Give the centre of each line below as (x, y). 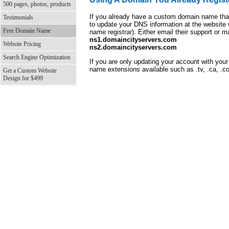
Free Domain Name (27, 31)
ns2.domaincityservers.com (133, 48)
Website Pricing (22, 44)
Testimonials (18, 17)
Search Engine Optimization (37, 57)
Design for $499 (23, 78)
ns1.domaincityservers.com (133, 40)
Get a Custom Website (30, 71)
